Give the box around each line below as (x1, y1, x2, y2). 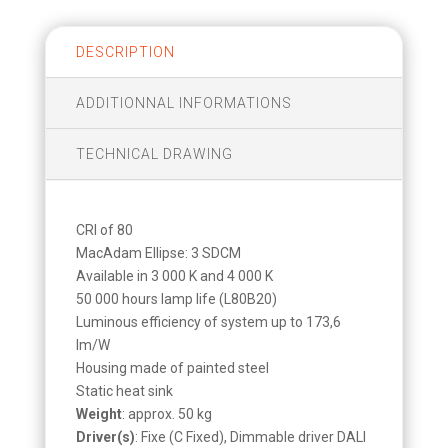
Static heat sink (75, 382, 173, 399)
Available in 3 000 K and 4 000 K (75, 267, 273, 284)
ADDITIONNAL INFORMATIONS (75, 94, 292, 111)
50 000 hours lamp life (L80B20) (75, 290, 277, 307)
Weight (75, 405, 122, 422)
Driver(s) (75, 428, 135, 445)
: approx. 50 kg (121, 405, 212, 422)
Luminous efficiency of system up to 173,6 (75, 313, 341, 330)
